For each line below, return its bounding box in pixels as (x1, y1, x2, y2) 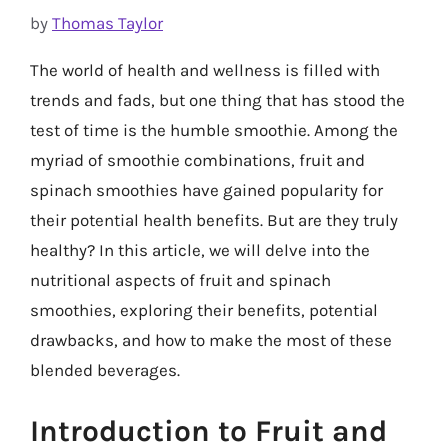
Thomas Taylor (52, 12, 163, 33)
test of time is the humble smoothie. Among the (30, 119, 398, 140)
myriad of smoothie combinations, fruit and (30, 149, 365, 170)
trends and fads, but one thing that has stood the (30, 89, 405, 110)
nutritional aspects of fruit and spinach (30, 269, 331, 290)
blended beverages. (30, 359, 180, 380)
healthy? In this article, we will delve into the (30, 239, 370, 260)
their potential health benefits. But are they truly (30, 209, 398, 230)
